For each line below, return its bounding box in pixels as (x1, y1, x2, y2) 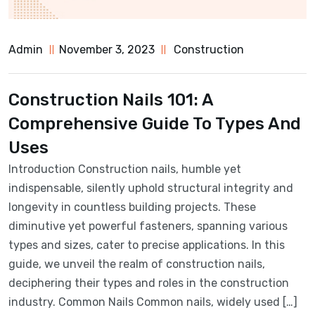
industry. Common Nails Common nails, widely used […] (8, 295, 297, 309)
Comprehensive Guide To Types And (8, 114, 301, 134)
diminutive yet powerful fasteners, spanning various (8, 219, 288, 233)
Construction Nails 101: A (8, 90, 213, 110)
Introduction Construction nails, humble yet (8, 162, 241, 176)
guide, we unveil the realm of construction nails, (8, 257, 265, 271)
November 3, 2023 (59, 43, 155, 57)
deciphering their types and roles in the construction (8, 276, 289, 290)
